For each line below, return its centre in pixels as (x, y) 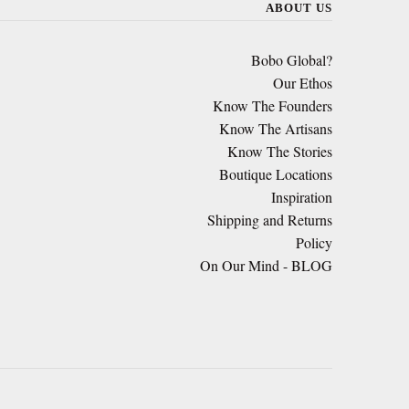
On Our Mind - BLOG (266, 265)
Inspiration (301, 196)
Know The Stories (279, 151)
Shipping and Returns (269, 219)
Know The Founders (272, 105)
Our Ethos (302, 82)
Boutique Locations (275, 173)
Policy (314, 242)
